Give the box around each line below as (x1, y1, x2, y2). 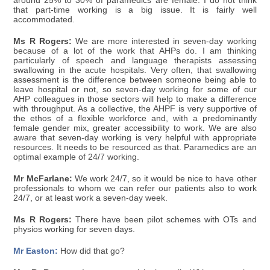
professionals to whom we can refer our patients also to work (13, 184, 257, 193)
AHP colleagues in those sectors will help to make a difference (13, 95, 257, 104)
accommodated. (13, 15, 75, 25)
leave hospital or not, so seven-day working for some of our (13, 85, 257, 95)
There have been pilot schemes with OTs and (71, 215, 257, 225)
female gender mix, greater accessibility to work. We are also (13, 124, 257, 133)
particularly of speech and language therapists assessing (13, 56, 257, 66)
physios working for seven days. (13, 225, 136, 234)
